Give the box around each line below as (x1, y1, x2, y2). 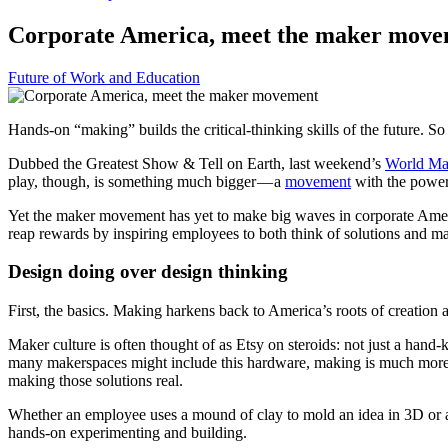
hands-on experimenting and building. (8, 424, 247, 442)
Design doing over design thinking (8, 261, 288, 283)
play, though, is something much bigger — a (8, 172, 285, 190)
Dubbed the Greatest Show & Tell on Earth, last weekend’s (8, 154, 385, 172)
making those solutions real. (8, 372, 183, 390)
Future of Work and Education (8, 68, 200, 86)
